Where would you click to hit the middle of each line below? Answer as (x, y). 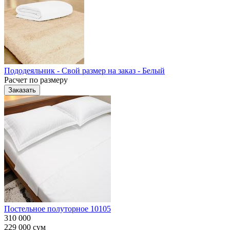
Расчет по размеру (36, 80)
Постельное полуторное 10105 (57, 208)
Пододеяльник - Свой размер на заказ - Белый (84, 70)
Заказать (22, 90)
